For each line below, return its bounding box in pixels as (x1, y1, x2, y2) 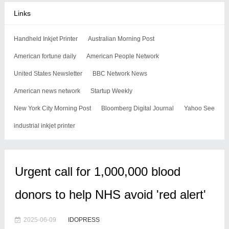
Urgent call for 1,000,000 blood (14, 165, 180, 178)
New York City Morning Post (13, 105, 91, 112)
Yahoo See (184, 105, 215, 112)
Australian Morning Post (87, 35, 154, 42)
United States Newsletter (13, 70, 82, 77)
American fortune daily (13, 53, 76, 60)
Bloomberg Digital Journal (101, 105, 174, 112)
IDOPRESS (67, 216, 100, 223)
